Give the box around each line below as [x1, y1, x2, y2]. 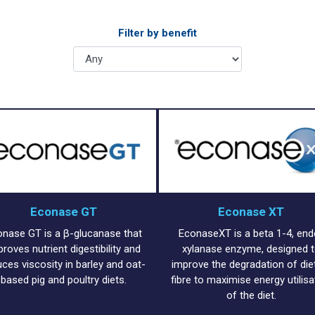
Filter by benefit [118, 27, 197, 40]
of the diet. [226, 289, 276, 302]
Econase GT [30, 204, 98, 219]
